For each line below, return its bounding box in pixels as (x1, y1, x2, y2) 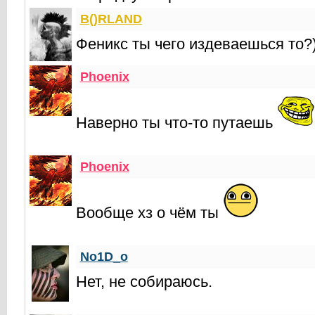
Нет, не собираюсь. (75, 273, 212, 290)
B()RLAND (79, 12, 142, 26)
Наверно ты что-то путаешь (75, 114, 277, 131)
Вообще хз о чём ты (75, 204, 223, 221)
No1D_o (79, 250, 128, 264)
